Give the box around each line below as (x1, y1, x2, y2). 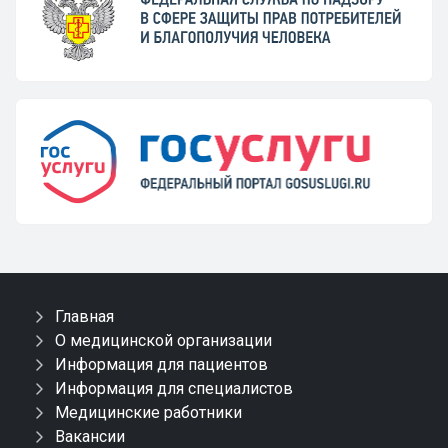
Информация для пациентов (55, 355, 268, 374)
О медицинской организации (55, 331, 272, 350)
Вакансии (55, 427, 125, 446)
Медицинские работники (55, 403, 242, 422)
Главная (55, 307, 114, 326)
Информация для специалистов (55, 379, 293, 398)
